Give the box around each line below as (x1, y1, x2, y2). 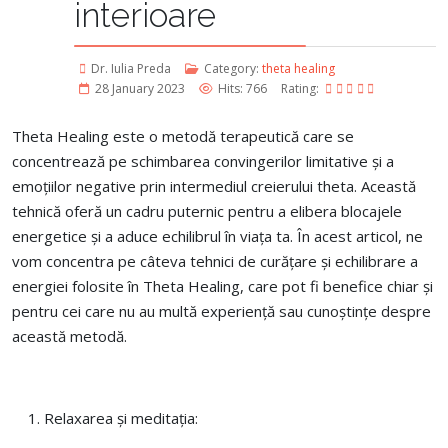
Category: (201, 60, 262, 77)
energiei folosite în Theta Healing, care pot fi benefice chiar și (12, 276, 433, 296)
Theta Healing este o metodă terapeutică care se (12, 126, 354, 146)
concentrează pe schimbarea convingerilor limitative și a (12, 151, 394, 171)
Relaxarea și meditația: (44, 408, 198, 428)
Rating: (281, 80, 322, 97)
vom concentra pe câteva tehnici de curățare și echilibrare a (12, 251, 418, 271)
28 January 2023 (95, 80, 185, 97)
